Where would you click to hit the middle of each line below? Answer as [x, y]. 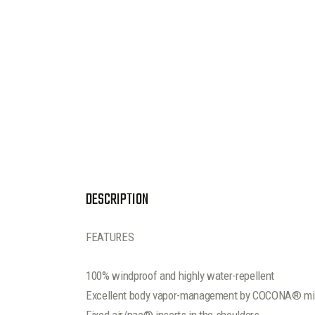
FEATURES [110, 237]
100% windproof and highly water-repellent [180, 276]
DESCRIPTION [117, 199]
